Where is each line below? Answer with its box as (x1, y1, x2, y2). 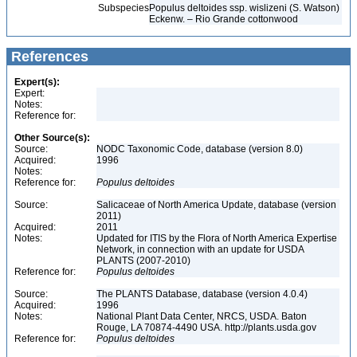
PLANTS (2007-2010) (96, 255, 193, 266)
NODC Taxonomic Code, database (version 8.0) (96, 143, 303, 155)
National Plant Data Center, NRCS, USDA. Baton (96, 311, 307, 322)
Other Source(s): (14, 132, 90, 143)
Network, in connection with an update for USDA (96, 244, 304, 255)
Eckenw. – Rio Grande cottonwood (149, 14, 298, 25)
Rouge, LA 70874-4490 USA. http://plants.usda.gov (96, 322, 319, 333)
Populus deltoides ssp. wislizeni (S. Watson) (149, 2, 339, 14)
